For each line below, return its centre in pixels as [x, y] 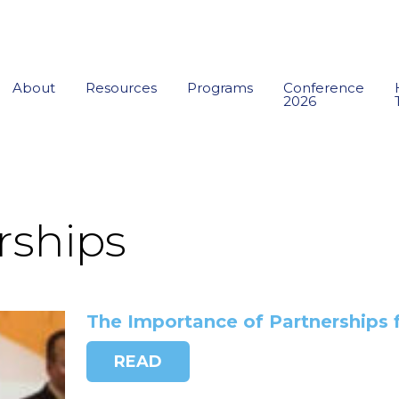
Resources [121, 88]
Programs [220, 88]
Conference [324, 88]
